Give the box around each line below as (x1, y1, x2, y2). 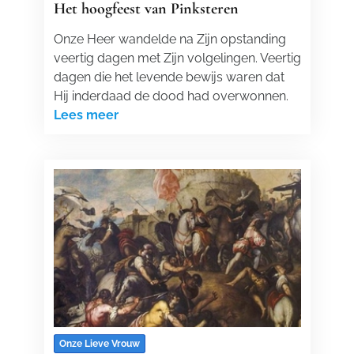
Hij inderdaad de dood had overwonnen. (53, 88, 288, 104)
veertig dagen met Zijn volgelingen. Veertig (53, 51, 301, 66)
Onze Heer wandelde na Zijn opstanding (53, 32, 286, 47)
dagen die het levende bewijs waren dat (53, 70, 284, 85)
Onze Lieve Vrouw (58, 338, 140, 349)
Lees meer (53, 107, 119, 122)
